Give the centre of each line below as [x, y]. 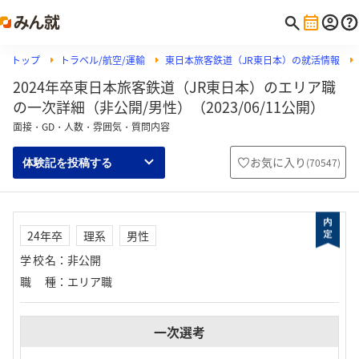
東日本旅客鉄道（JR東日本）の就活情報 [252, 60]
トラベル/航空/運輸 [103, 60]
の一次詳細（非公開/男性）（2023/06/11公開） [169, 107]
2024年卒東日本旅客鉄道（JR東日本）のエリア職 [174, 87]
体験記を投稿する [67, 162]
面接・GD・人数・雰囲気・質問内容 [91, 127]
